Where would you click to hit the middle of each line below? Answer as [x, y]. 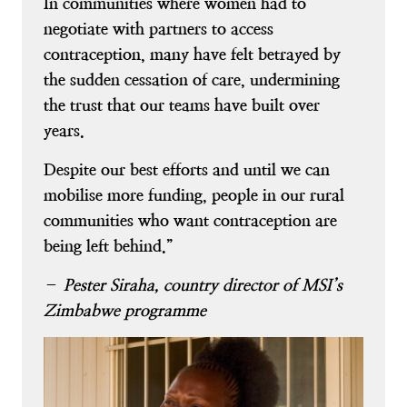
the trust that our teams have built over [182, 104]
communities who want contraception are [190, 220]
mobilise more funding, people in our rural [194, 194]
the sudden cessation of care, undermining [192, 79]
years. [64, 130]
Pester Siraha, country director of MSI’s [203, 284]
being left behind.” [109, 245]
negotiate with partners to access [159, 28]
